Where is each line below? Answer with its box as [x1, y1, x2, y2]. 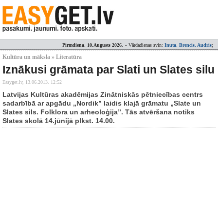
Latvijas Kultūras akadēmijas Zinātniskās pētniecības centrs [2, 91, 203, 98]
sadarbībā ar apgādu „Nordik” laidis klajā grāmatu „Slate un [2, 99, 201, 107]
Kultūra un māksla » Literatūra [2, 54, 82, 60]
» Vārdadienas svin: [123, 42, 164, 48]
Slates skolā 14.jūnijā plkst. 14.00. [2, 117, 115, 125]
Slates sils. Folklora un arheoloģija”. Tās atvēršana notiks [2, 108, 195, 116]
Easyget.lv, [2, 79, 25, 85]
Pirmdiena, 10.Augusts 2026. [62, 42, 123, 48]
